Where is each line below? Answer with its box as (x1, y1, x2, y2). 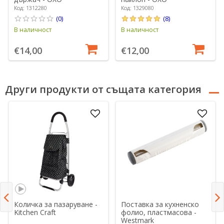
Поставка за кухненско (121, 199, 199, 209)
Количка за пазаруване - (14, 199, 98, 209)
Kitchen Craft (14, 207, 56, 217)
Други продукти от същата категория (5, 82, 201, 96)
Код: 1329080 (121, 3, 154, 11)
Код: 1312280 (14, 3, 47, 11)
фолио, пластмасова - (121, 207, 197, 217)
